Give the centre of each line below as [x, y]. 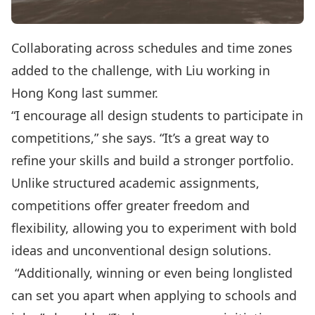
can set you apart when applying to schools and [154, 296]
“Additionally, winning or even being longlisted [152, 273]
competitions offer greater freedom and [130, 206]
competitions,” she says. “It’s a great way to [140, 138]
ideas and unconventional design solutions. [143, 251]
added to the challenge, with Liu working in [141, 71]
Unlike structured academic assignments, [135, 183]
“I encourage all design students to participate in [157, 116]
